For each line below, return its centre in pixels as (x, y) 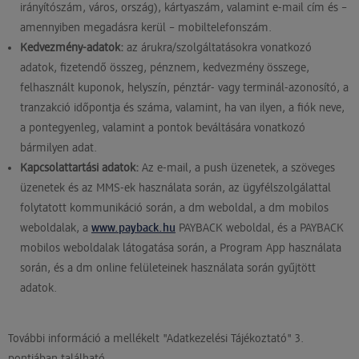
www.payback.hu (133, 228)
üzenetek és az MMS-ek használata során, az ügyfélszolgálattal (175, 188)
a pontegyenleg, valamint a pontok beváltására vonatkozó (163, 128)
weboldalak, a (56, 228)
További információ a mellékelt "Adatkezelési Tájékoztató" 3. (156, 338)
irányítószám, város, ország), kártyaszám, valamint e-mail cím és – (184, 8)
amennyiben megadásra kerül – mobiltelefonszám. (146, 28)
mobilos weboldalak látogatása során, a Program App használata (181, 248)
